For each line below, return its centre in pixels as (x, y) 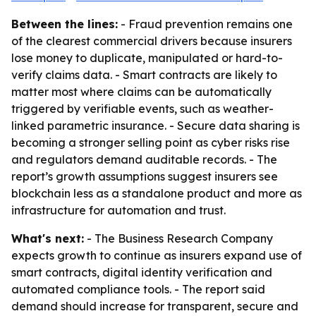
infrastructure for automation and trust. (119, 210)
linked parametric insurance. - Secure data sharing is (156, 126)
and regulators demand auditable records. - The (144, 159)
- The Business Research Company (178, 238)
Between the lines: (65, 24)
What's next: (48, 238)
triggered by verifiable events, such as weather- (142, 109)
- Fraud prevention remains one (205, 24)
